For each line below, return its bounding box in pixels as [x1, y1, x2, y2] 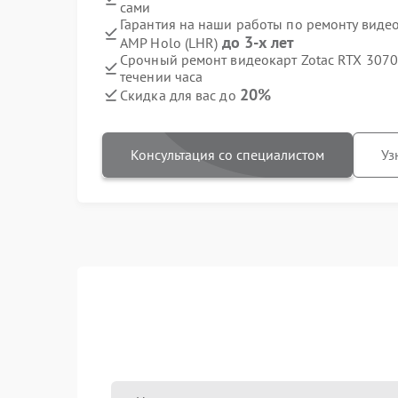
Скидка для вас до [120, 86, 240, 104]
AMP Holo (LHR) [120, 34, 222, 52]
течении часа [120, 68, 203, 85]
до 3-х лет [221, 32, 295, 52]
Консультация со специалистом [131, 146, 324, 163]
